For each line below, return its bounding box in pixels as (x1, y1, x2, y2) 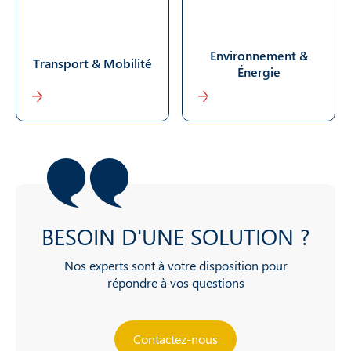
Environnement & (209, 46, 308, 63)
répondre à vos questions (107, 273, 244, 291)
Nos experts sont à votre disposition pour (63, 256, 288, 273)
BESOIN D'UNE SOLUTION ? (41, 221, 310, 251)
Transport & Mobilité (32, 55, 152, 72)
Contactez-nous (133, 330, 218, 347)
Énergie (237, 63, 280, 80)
